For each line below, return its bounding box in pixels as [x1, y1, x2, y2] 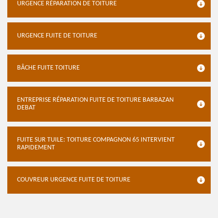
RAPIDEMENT [17, 144, 55, 151]
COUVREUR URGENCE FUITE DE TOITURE [17, 176, 130, 183]
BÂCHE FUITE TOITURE [17, 64, 80, 72]
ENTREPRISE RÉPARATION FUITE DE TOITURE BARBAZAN [17, 96, 174, 104]
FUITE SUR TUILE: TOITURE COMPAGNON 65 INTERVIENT [17, 136, 175, 144]
